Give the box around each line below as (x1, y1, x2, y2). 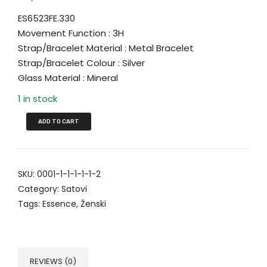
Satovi (61, 183, 87, 195)
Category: (18, 183, 61, 195)
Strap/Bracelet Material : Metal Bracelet (18, 42, 194, 55)
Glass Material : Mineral (18, 72, 118, 85)
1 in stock (18, 92, 57, 105)
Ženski (80, 198, 106, 210)
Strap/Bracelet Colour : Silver (18, 57, 145, 70)
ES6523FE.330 (18, 12, 75, 25)
